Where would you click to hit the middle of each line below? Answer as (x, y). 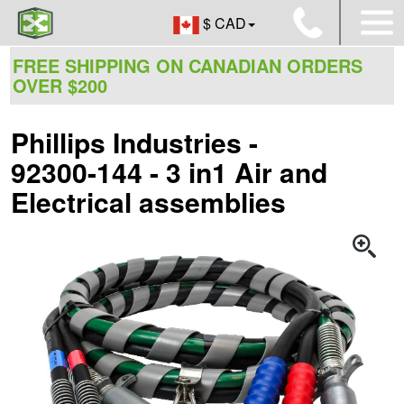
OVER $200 (60, 85)
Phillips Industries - (134, 142)
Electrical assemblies (148, 202)
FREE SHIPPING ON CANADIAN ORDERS (188, 65)
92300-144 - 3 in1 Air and (169, 172)
